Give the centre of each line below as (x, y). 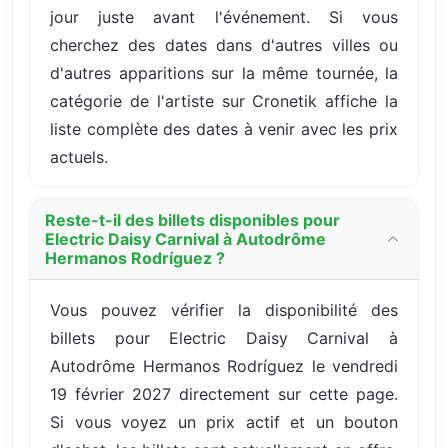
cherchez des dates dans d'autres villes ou (224, 44)
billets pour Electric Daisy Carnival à (224, 337)
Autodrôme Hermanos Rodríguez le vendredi (224, 365)
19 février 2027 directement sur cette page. (224, 393)
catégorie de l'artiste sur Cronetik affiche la (224, 100)
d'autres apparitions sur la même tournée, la (224, 72)
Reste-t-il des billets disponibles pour (192, 219)
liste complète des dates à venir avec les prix (224, 128)
